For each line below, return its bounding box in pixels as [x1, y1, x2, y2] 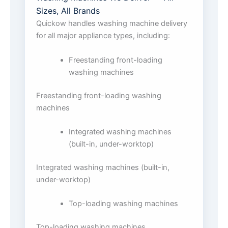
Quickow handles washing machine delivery [36, 19, 187, 28]
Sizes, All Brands [36, 6, 100, 16]
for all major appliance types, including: [36, 31, 170, 41]
